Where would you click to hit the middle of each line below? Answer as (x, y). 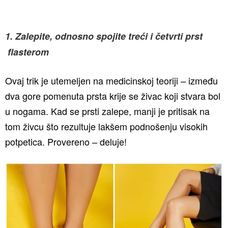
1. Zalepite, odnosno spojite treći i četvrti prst (104, 36)
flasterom (27, 52)
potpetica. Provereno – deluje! (66, 141)
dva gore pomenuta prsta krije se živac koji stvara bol (113, 96)
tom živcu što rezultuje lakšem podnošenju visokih (106, 126)
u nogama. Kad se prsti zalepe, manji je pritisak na (107, 111)
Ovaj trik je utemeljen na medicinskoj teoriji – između (111, 80)
